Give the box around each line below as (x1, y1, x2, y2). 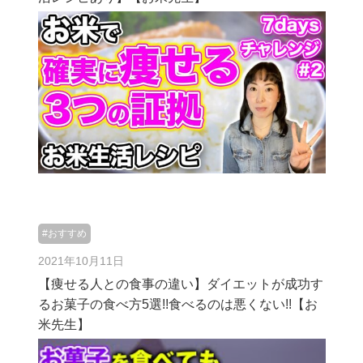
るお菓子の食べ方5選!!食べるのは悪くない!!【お (37, 297, 318, 311)
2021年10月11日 (37, 254, 124, 267)
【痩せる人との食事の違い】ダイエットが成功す (37, 277, 323, 291)
